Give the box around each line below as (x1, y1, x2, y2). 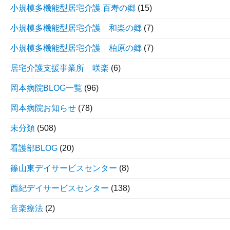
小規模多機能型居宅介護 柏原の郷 (10, 44, 142, 52)
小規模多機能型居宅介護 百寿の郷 (10, 4, 136, 12)
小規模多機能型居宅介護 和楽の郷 (10, 24, 142, 32)
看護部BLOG (10, 144, 57, 152)
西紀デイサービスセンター (10, 184, 109, 193)
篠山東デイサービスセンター (10, 164, 117, 172)
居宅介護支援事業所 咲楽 (10, 64, 109, 72)
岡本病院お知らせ (10, 104, 76, 112)
